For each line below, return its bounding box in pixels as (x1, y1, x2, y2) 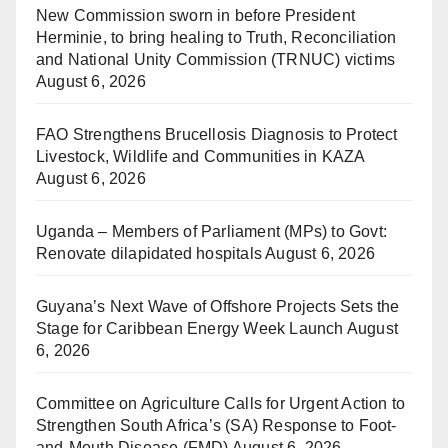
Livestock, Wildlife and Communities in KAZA (36, 148, 365, 166)
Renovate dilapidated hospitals (36, 245, 262, 263)
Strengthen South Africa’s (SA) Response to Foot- (36, 417, 397, 435)
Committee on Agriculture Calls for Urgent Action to (36, 395, 406, 413)
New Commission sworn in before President (36, 7, 356, 25)
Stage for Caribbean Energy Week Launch (36, 320, 344, 338)
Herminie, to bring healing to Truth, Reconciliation (36, 29, 397, 47)
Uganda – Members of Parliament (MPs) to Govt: (36, 223, 388, 241)
